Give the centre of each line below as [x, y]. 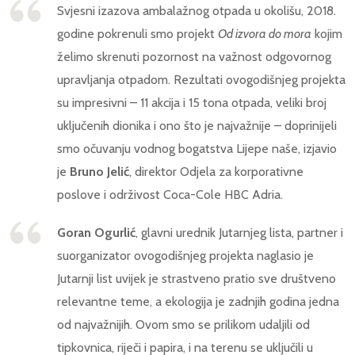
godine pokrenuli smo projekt [137, 34]
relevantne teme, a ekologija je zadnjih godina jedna [198, 302]
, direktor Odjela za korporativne [216, 172]
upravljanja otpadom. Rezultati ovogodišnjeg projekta [201, 80]
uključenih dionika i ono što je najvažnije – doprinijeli [197, 126]
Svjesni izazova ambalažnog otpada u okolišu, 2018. [197, 11]
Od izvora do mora [265, 34]
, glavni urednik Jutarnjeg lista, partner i [239, 233]
